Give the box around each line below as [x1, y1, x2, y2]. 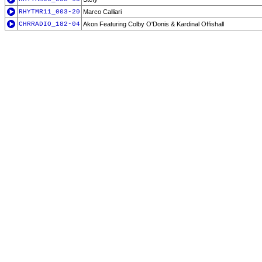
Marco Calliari [83, 8, 122, 15]
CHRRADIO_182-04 [19, 20, 80, 27]
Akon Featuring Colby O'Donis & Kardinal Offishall [83, 20, 224, 27]
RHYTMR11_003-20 [19, 8, 80, 15]
